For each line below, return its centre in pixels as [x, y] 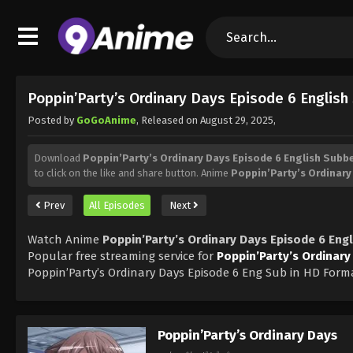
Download [58, 158]
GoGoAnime [106, 120]
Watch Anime [65, 239]
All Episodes [117, 205]
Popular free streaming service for [122, 256]
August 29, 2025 [237, 120]
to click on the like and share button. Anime [132, 173]
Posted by [52, 120]
